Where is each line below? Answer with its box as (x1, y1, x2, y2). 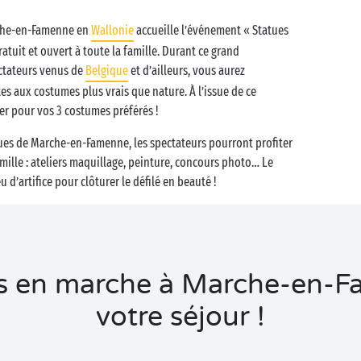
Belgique (85, 63, 128, 78)
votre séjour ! (96, 301, 265, 334)
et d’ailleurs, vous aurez (128, 63, 245, 78)
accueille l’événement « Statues (134, 23, 288, 38)
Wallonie (91, 23, 134, 38)
